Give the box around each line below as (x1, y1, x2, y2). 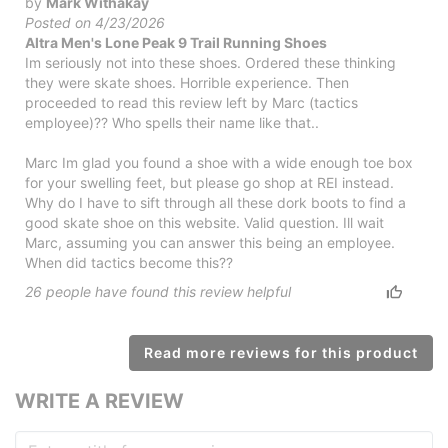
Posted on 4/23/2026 (25, 13, 165, 31)
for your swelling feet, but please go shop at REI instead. (25, 173, 394, 191)
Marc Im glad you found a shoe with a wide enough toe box (25, 153, 413, 171)
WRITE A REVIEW (15, 388, 184, 413)
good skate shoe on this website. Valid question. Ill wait (25, 213, 384, 231)
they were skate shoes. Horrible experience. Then (25, 73, 349, 91)
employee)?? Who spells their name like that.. (25, 113, 319, 131)
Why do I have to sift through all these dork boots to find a (25, 193, 406, 211)
